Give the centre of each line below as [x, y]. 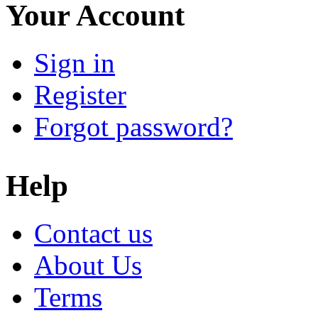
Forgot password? [133, 127]
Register [80, 95]
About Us [88, 265]
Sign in [75, 63]
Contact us [93, 234]
